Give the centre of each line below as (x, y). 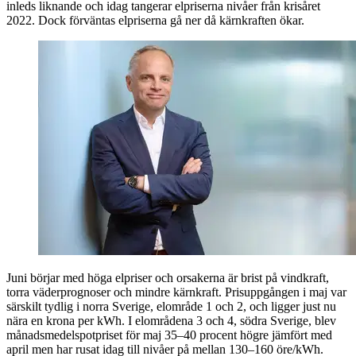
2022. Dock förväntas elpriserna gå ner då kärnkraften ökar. (155, 20)
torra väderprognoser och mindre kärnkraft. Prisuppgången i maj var (176, 292)
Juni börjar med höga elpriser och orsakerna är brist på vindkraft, (168, 277)
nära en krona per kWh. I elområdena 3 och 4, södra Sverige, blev (171, 320)
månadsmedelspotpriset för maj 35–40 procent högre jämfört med (169, 335)
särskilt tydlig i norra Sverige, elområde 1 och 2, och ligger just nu (171, 306)
